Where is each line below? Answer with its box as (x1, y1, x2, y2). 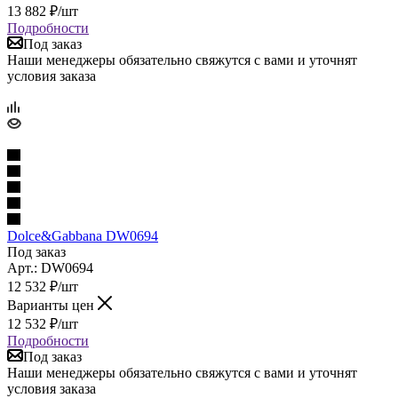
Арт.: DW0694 (7, 259, 93, 275)
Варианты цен (7, 297, 98, 313)
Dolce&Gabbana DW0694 (7, 227, 158, 243)
